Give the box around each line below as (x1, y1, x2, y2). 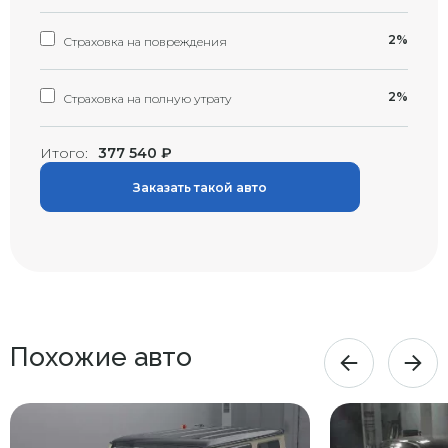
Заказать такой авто (133, 179, 267, 195)
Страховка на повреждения (60, 34, 227, 49)
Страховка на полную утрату (60, 91, 232, 106)
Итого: (40, 144, 88, 162)
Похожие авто (10, 342, 192, 372)
